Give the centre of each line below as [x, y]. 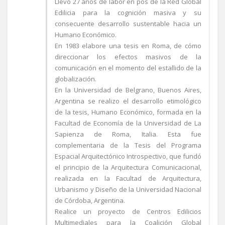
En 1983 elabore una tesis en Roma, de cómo [128, 46]
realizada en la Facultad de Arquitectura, [128, 178]
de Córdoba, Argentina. [90, 200]
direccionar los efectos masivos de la [128, 57]
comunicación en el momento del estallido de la [128, 68]
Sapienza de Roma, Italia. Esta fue [128, 134]
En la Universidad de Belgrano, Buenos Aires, [128, 90]
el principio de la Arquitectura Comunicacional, [128, 167]
